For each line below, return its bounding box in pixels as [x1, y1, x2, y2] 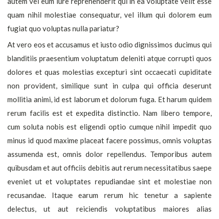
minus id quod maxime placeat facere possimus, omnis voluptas [7, 136, 212, 145]
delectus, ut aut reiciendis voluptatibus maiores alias [7, 204, 212, 213]
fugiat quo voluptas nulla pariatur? [7, 24, 119, 33]
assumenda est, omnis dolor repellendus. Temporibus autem [7, 150, 212, 158]
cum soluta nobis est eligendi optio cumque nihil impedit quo [7, 122, 212, 131]
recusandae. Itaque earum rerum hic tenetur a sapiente [7, 191, 212, 199]
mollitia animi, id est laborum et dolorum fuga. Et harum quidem [7, 95, 212, 104]
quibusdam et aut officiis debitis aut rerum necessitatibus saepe [7, 163, 212, 172]
